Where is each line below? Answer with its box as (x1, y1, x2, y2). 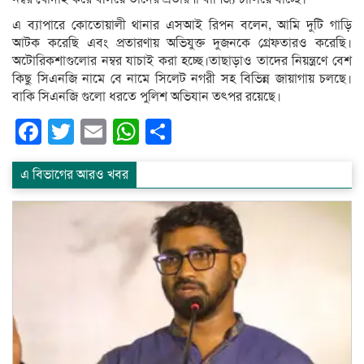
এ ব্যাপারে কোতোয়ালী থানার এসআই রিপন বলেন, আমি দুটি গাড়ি (12, 16, 352, 33)
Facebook (41, 115, 157, 148)
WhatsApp (139, 115, 259, 148)
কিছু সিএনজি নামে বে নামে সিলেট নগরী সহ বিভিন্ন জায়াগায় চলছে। (12, 70, 352, 87)
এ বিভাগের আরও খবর (20, 166, 128, 183)
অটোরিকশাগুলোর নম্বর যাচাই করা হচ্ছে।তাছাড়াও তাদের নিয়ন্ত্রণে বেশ (12, 52, 352, 69)
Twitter (74, 115, 153, 148)
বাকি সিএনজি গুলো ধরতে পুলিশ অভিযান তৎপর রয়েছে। (12, 88, 281, 105)
